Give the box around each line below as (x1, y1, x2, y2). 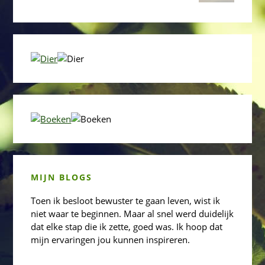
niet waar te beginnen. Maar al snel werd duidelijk (31, 208, 234, 220)
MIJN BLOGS (31, 172, 93, 183)
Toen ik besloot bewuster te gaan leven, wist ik (31, 195, 221, 207)
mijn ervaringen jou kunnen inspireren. (31, 234, 190, 246)
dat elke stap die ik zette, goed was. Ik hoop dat (31, 221, 223, 233)
